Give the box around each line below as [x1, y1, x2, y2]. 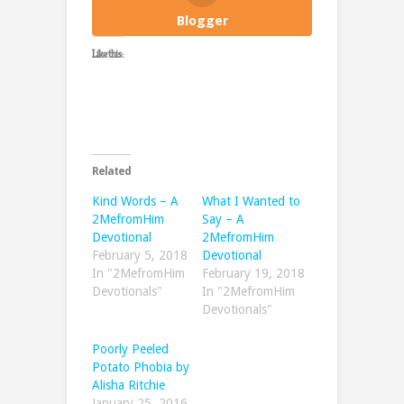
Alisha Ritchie [92, 377, 165, 392]
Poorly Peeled [92, 341, 169, 356]
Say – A [202, 211, 244, 226]
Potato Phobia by [92, 359, 189, 374]
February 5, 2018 [92, 247, 188, 262]
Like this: [92, 46, 124, 60]
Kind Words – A [92, 193, 179, 208]
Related [92, 164, 131, 178]
